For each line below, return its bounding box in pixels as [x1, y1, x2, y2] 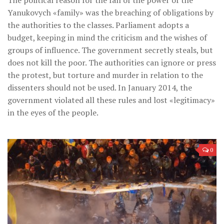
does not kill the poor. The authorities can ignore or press [7, 56, 216, 68]
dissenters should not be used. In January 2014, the [7, 81, 192, 93]
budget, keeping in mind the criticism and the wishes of [7, 31, 207, 43]
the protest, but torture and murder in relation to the [7, 69, 203, 80]
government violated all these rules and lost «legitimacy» [7, 94, 215, 105]
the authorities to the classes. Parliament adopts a [7, 19, 189, 30]
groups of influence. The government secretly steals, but [7, 44, 213, 55]
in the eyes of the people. [7, 106, 98, 118]
